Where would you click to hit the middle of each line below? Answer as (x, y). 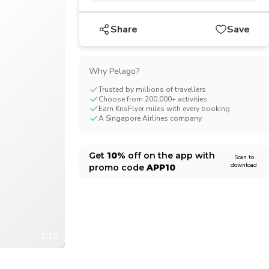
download (244, 165)
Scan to (244, 157)
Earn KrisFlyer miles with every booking (164, 109)
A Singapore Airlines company (150, 118)
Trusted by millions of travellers (152, 89)
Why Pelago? (114, 71)
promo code (117, 168)
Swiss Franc (46, 14)
